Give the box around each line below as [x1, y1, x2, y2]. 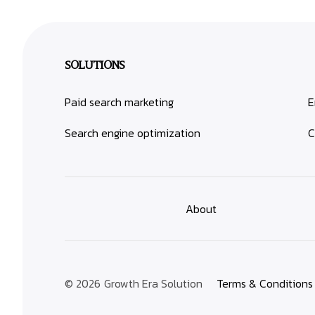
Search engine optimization [65, 124, 200, 141]
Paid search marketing [65, 94, 174, 110]
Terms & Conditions [217, 275, 313, 292]
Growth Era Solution [104, 275, 202, 292]
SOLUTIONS [65, 58, 124, 72]
